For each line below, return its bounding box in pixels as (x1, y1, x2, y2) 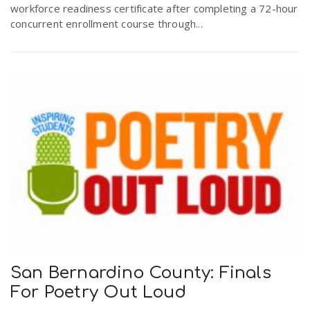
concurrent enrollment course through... (10, 16, 203, 30)
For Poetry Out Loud (10, 283, 186, 302)
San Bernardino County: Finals (10, 264, 271, 283)
